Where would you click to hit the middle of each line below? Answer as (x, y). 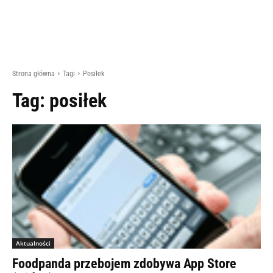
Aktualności (33, 243)
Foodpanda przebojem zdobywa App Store (124, 264)
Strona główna (34, 74)
